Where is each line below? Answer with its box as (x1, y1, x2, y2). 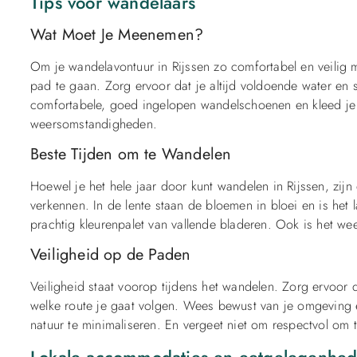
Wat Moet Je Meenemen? (30, 22, 204, 46)
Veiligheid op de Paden (30, 243, 191, 267)
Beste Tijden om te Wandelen (30, 142, 232, 166)
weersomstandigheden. (30, 114, 157, 133)
